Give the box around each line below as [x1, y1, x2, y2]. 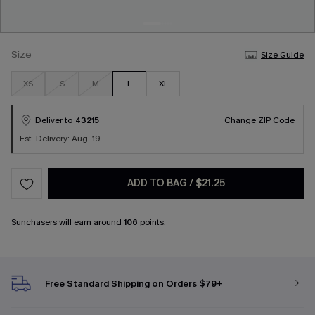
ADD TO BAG [127, 176, 189, 190]
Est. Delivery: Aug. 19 [20, 133, 101, 144]
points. [138, 217, 166, 228]
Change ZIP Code [224, 115, 295, 126]
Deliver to [35, 115, 72, 126]
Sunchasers [11, 217, 57, 228]
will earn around [57, 217, 124, 228]
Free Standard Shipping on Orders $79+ [45, 277, 223, 290]
